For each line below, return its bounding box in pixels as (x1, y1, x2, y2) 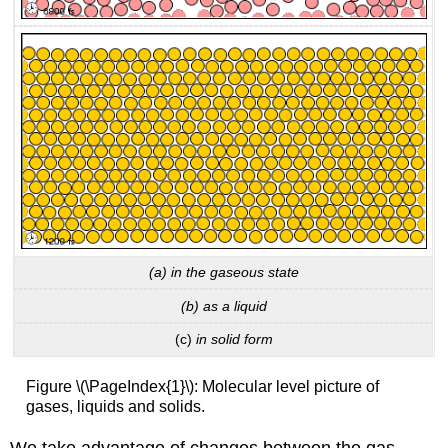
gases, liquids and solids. (25, 398, 205, 416)
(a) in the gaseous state (148, 264, 299, 281)
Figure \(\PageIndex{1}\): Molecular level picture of (25, 378, 379, 396)
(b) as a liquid (180, 297, 267, 314)
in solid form (195, 331, 273, 348)
